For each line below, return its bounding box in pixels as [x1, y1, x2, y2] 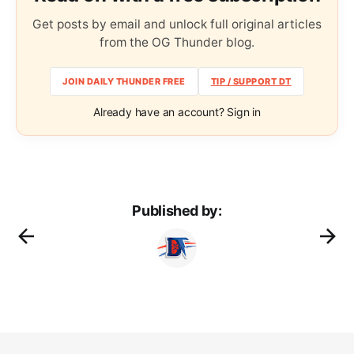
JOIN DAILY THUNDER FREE [62, 75, 186, 87]
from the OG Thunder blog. [100, 35, 254, 51]
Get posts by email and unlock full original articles [32, 17, 322, 32]
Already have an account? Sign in [93, 105, 261, 119]
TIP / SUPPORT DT [210, 75, 292, 87]
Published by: [132, 202, 222, 220]
